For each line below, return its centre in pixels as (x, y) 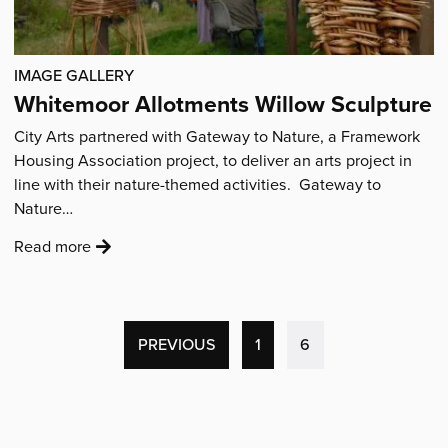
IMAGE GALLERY (74, 75)
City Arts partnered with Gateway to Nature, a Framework (217, 135)
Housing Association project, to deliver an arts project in (213, 159)
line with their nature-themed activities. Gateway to (198, 183)
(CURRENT (348, 344)
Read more (53, 246)
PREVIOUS (176, 345)
